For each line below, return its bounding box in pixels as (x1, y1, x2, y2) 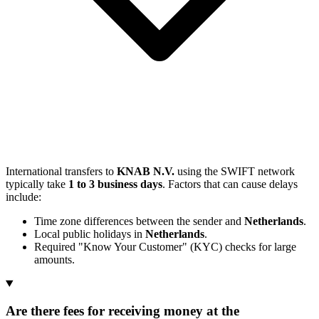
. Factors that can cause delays (162, 177, 298, 190)
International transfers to (6, 164, 117, 177)
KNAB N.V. (117, 164, 174, 177)
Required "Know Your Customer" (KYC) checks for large (34, 240, 296, 253)
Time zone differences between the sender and (34, 214, 244, 227)
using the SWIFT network (174, 164, 295, 177)
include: (6, 190, 41, 203)
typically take (6, 177, 68, 190)
